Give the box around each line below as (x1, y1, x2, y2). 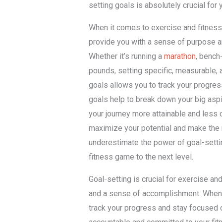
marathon (164, 51, 196, 61)
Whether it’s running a (88, 51, 164, 61)
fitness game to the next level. (88, 152, 193, 162)
